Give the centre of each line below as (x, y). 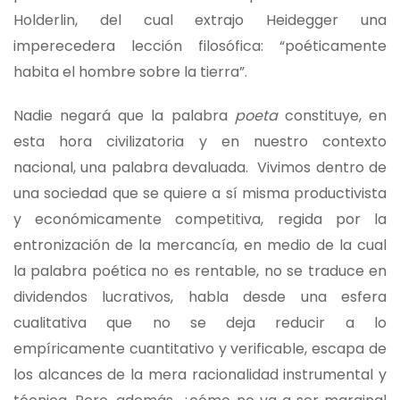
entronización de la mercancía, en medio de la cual (200, 245)
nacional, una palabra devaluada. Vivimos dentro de (200, 167)
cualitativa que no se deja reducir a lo (200, 322)
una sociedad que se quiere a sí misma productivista (200, 193)
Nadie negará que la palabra (124, 115)
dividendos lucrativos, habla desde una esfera (200, 296)
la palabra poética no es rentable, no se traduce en (200, 271)
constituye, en (332, 115)
